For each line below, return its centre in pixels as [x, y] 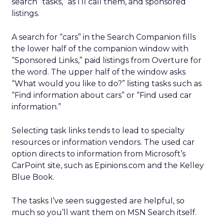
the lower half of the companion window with [100, 49]
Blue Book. [33, 177]
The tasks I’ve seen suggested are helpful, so [98, 201]
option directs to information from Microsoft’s [99, 154]
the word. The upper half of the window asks [99, 72]
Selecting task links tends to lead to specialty [98, 131]
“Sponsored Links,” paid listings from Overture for [107, 60]
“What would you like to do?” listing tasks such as [107, 84]
